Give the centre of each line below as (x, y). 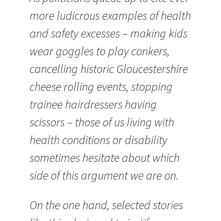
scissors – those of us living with (102, 122)
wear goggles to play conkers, (100, 51)
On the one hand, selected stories (106, 205)
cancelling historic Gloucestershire (109, 69)
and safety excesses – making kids (109, 33)
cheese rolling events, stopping (101, 87)
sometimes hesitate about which (105, 158)
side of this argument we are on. (104, 175)
